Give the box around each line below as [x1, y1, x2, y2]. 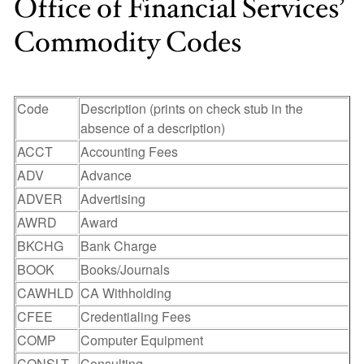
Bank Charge [80, 236, 157, 255]
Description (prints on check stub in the [80, 99, 303, 118]
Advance [80, 166, 132, 184]
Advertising [80, 189, 145, 208]
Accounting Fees [80, 142, 178, 161]
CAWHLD [17, 284, 74, 302]
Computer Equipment [80, 331, 203, 349]
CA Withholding [80, 284, 171, 302]
